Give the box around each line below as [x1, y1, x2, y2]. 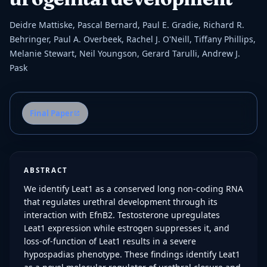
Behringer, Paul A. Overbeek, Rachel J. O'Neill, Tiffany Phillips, [10, 33, 256, 45]
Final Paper [30, 108, 73, 119]
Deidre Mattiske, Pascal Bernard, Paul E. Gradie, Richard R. [10, 19, 244, 30]
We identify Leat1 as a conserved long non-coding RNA [24, 183, 243, 194]
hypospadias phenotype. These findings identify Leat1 [24, 249, 240, 260]
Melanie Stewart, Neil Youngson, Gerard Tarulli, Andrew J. [10, 48, 240, 59]
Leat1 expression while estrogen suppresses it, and [24, 222, 229, 234]
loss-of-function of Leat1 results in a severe [24, 235, 196, 247]
